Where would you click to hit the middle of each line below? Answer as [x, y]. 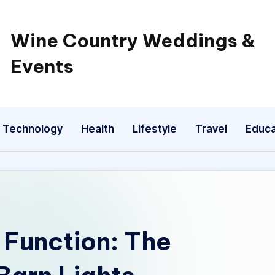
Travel [211, 129]
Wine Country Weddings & [133, 41]
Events [42, 66]
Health [98, 129]
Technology [33, 129]
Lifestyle [155, 129]
